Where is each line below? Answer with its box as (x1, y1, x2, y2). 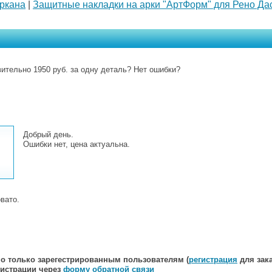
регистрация (189, 255, 237, 265)
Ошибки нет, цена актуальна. (23, 140, 130, 149)
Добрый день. (23, 130, 73, 140)
